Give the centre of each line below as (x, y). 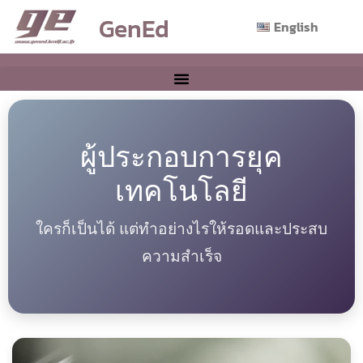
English (296, 27)
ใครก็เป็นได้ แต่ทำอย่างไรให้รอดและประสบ (181, 228)
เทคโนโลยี (181, 190)
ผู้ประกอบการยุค (181, 156)
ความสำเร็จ (181, 256)
